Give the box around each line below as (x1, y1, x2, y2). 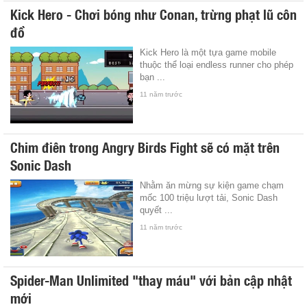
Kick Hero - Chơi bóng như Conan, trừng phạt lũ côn (10, 3, 297, 24)
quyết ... (140, 204, 173, 215)
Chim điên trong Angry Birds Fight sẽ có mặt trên (10, 136, 280, 157)
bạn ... (140, 71, 166, 82)
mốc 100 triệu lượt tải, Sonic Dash (140, 192, 278, 203)
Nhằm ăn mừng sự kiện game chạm (140, 180, 284, 191)
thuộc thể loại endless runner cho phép (140, 59, 294, 70)
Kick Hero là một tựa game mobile (140, 47, 277, 58)
